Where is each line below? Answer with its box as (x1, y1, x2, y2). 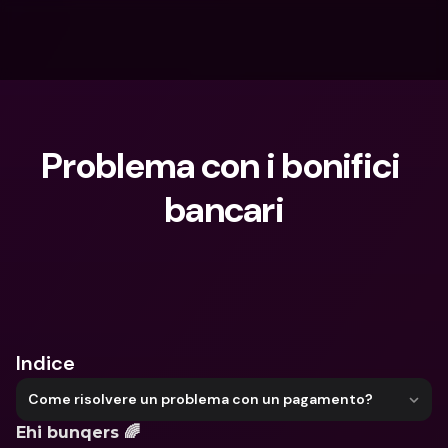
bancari (164, 186, 284, 233)
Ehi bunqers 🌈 (16, 423, 140, 442)
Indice (16, 350, 75, 376)
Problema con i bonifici (41, 142, 401, 189)
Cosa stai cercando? (56, 273, 193, 291)
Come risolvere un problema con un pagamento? (28, 390, 373, 408)
